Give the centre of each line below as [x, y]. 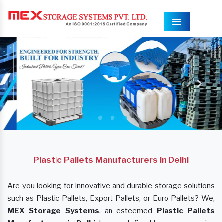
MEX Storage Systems [53, 210]
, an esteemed [128, 210]
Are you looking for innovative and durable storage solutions [111, 186]
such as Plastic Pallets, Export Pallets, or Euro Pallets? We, [111, 198]
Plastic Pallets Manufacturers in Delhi [111, 159]
